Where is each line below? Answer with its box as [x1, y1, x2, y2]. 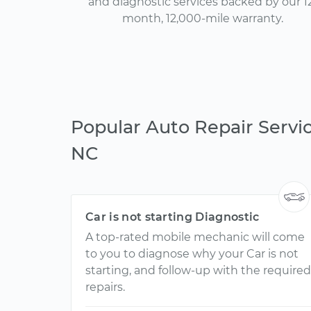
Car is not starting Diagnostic [85, 210, 260, 224]
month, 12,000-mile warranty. [122, 12, 283, 25]
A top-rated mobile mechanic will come [85, 230, 305, 244]
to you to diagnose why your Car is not [85, 247, 299, 260]
